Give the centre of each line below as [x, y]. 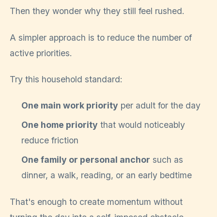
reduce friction [50, 140]
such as [167, 160]
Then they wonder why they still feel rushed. [97, 11]
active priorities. [41, 53]
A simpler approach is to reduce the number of [101, 37]
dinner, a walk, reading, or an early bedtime [107, 175]
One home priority [60, 125]
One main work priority [70, 106]
